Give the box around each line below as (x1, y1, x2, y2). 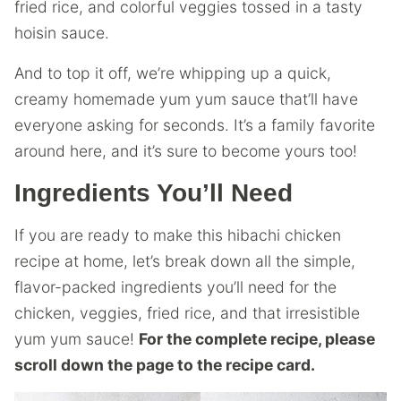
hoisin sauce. (14, 23, 109, 42)
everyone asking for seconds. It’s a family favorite (14, 115, 375, 134)
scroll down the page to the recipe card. (14, 355, 315, 374)
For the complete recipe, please (139, 329, 375, 348)
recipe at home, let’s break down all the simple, (14, 252, 355, 270)
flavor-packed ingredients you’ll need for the (14, 277, 337, 296)
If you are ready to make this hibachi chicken (14, 226, 341, 244)
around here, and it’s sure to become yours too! (14, 141, 357, 160)
